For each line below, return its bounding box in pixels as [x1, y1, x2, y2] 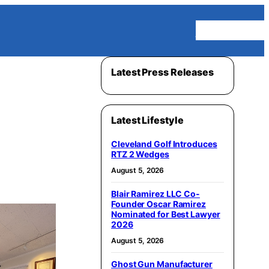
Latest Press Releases [111, 65, 214, 78]
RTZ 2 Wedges [111, 148, 169, 159]
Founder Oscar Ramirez [111, 198, 206, 209]
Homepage [195, 22, 264, 38]
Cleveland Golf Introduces [111, 138, 217, 149]
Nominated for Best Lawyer [111, 208, 220, 219]
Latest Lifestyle [111, 113, 184, 126]
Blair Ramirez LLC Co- [111, 188, 200, 199]
